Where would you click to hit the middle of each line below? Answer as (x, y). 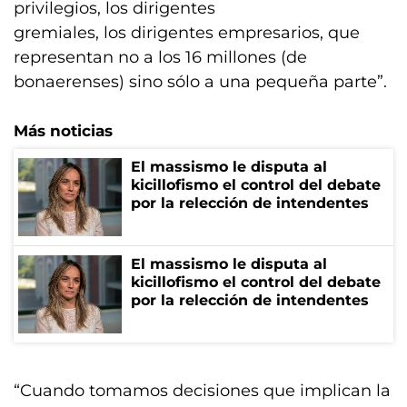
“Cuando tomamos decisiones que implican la (202, 391)
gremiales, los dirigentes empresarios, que (187, 33)
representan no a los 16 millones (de (160, 57)
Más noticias (63, 131)
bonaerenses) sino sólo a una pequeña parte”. (200, 82)
